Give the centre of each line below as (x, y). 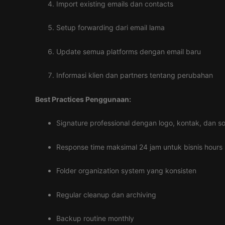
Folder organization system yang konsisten (126, 171)
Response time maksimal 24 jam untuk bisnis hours (139, 147)
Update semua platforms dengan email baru (129, 51)
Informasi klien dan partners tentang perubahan (135, 75)
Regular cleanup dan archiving (106, 194)
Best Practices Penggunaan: (83, 99)
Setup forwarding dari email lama (110, 27)
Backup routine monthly (95, 218)
